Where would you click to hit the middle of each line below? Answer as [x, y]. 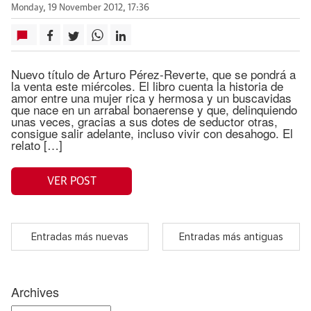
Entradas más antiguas [231, 237]
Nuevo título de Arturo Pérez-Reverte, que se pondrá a [153, 74]
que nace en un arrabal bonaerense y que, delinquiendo [154, 109]
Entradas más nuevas [80, 237]
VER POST [72, 181]
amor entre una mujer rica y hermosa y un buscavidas [151, 98]
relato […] [37, 145]
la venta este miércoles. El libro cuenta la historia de [147, 86]
